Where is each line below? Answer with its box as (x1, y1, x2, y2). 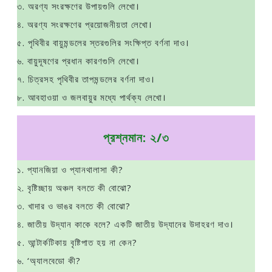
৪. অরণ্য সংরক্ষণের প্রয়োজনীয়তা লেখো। (17, 18, 152, 30)
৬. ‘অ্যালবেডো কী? (17, 254, 81, 267)
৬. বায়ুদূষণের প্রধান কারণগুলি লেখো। (17, 55, 140, 67)
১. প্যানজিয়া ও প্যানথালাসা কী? (17, 163, 123, 175)
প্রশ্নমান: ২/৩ (103, 129, 169, 146)
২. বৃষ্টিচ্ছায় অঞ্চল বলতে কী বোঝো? (17, 182, 132, 194)
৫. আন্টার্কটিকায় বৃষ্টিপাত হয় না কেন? (17, 236, 137, 248)
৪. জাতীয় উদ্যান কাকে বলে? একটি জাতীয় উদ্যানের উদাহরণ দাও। (17, 218, 234, 230)
